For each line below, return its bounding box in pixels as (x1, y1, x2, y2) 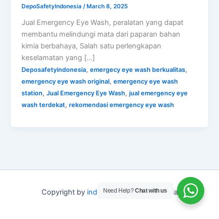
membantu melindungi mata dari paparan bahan (22, 30, 181, 39)
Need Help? (103, 187, 135, 194)
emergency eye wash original (22, 78, 110, 86)
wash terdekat (22, 101, 66, 109)
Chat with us (135, 187, 167, 194)
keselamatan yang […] (22, 53, 95, 63)
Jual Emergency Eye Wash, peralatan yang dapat (22, 18, 184, 27)
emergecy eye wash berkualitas (90, 66, 186, 74)
